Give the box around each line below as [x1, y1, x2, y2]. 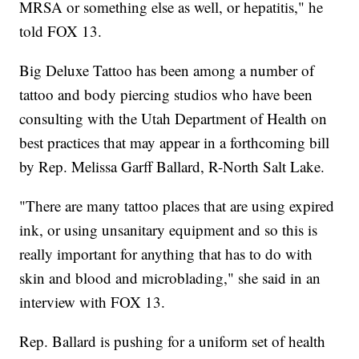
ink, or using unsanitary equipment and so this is [19, 220, 318, 240]
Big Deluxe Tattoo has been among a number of [19, 60, 315, 81]
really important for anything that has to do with [19, 244, 313, 264]
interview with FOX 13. [19, 292, 166, 313]
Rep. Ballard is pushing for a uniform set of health [19, 331, 326, 352]
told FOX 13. [19, 21, 103, 42]
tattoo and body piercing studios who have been [19, 84, 313, 105]
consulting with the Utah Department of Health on [19, 108, 328, 129]
